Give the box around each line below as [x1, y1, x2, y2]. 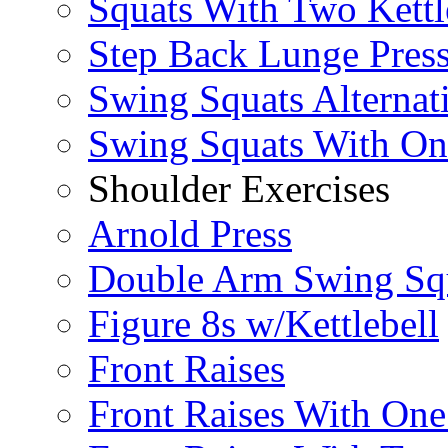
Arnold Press [88, 212, 292, 256]
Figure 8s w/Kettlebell [88, 302, 439, 346]
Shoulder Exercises [88, 167, 390, 211]
